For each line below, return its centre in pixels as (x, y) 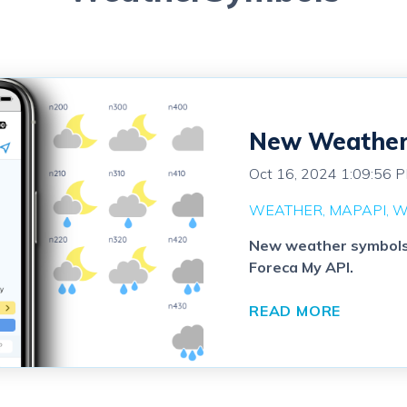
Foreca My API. (301, 268)
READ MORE (295, 311)
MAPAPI (357, 210)
